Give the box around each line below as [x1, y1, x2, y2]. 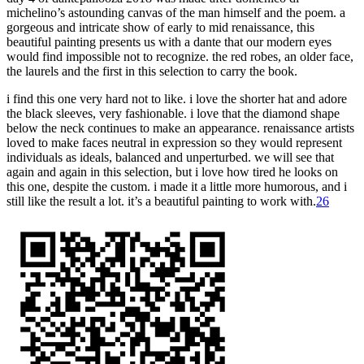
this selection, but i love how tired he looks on [100, 164, 338, 179]
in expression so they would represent [146, 135, 342, 149]
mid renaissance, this [206, 19, 314, 34]
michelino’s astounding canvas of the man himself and [6, 5, 283, 19]
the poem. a [283, 5, 345, 19]
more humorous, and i [232, 179, 347, 193]
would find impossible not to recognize [6, 49, 206, 63]
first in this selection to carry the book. [99, 63, 297, 78]
